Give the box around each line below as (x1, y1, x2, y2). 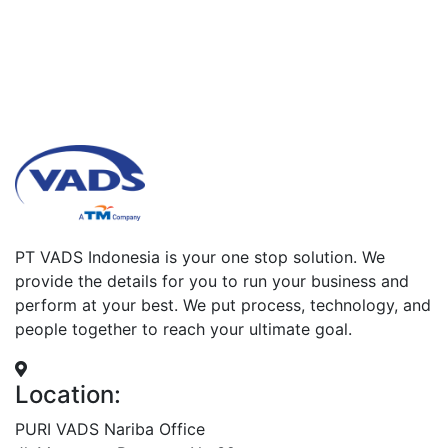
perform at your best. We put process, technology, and (15, 295, 431, 316)
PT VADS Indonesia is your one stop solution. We (15, 247, 385, 268)
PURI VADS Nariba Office (15, 419, 205, 440)
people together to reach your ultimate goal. (15, 319, 352, 340)
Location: (15, 380, 121, 410)
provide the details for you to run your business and (15, 271, 409, 292)
